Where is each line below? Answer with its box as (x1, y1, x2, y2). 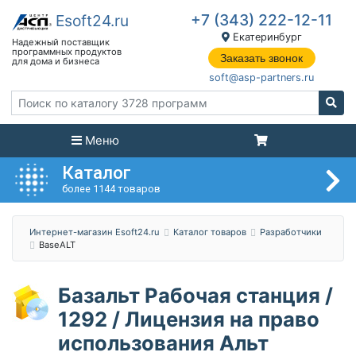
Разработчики (260, 226, 322, 238)
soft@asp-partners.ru (209, 72, 315, 84)
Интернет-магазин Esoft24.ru (29, 226, 160, 238)
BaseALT (39, 239, 75, 251)
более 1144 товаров (62, 183, 161, 195)
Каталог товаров (173, 226, 246, 238)
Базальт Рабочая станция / (58, 283, 333, 308)
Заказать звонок (220, 51, 304, 64)
